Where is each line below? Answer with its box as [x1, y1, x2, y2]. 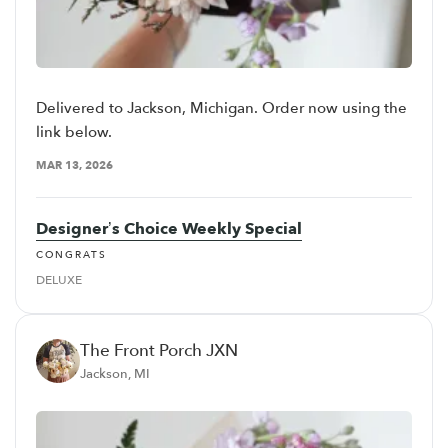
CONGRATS [36, 247, 107, 262]
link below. [36, 122, 112, 143]
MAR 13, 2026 [36, 158, 113, 174]
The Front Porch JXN [80, 338, 238, 362]
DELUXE [36, 271, 82, 288]
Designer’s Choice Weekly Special [36, 218, 302, 241]
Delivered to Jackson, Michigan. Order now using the [36, 98, 407, 119]
